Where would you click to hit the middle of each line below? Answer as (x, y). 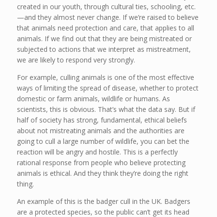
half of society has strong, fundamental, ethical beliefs (102, 120)
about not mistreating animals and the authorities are (101, 131)
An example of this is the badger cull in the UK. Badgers (104, 201)
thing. (25, 184)
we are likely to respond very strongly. (76, 60)
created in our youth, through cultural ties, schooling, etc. (106, 7)
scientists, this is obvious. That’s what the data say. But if (106, 109)
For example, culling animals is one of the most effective (106, 77)
